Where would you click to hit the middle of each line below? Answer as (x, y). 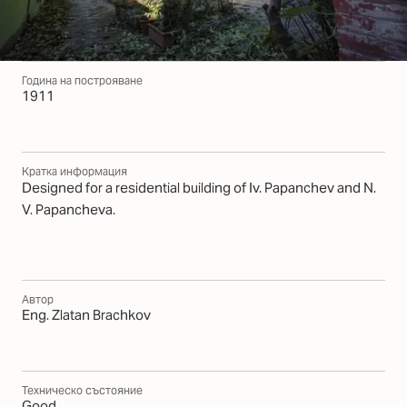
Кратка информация (74, 172)
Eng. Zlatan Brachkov (86, 315)
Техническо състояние (82, 390)
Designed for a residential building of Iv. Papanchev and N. (199, 188)
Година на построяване (82, 81)
